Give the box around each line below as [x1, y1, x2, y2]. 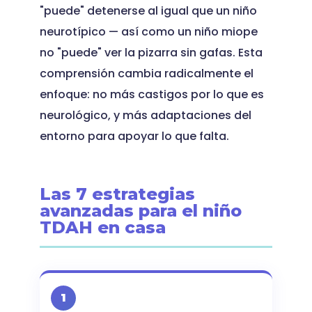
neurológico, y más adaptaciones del [39, 107, 251, 123]
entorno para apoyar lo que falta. [39, 128, 229, 144]
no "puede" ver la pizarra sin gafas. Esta [39, 45, 263, 61]
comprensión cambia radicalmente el [39, 65, 253, 81]
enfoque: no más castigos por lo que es [39, 86, 264, 102]
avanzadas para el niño [39, 201, 242, 221]
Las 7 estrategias [39, 184, 195, 204]
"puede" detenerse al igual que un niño [39, 3, 257, 19]
